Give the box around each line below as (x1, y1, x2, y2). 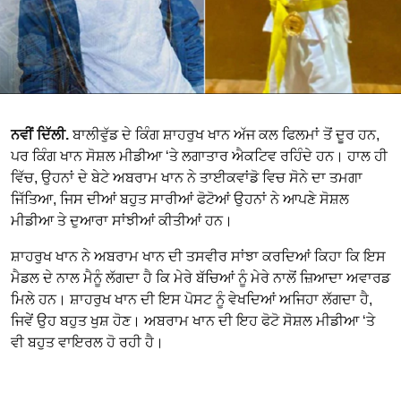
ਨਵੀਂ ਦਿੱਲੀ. (11, 126, 69, 142)
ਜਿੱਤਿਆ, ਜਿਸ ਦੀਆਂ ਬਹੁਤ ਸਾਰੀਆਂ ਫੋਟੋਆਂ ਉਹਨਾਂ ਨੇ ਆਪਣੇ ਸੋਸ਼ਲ (11, 191, 349, 207)
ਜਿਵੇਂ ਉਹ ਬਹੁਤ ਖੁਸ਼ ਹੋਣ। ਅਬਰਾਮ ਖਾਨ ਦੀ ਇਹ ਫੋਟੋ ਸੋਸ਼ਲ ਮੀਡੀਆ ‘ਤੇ (11, 312, 375, 328)
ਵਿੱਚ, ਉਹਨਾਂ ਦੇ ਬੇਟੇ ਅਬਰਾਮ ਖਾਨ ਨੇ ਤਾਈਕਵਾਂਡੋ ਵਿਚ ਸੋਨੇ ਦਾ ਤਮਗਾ (11, 169, 363, 185)
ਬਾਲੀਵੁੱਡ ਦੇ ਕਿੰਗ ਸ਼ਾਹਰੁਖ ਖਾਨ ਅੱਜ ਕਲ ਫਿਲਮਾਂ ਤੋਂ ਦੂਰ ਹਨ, (69, 126, 380, 142)
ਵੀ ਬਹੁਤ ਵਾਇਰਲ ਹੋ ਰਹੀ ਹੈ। (11, 334, 164, 350)
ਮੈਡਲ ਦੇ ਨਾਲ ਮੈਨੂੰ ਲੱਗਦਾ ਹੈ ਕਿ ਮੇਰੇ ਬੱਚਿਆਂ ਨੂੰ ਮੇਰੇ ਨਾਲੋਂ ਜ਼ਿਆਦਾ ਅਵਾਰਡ (11, 269, 390, 286)
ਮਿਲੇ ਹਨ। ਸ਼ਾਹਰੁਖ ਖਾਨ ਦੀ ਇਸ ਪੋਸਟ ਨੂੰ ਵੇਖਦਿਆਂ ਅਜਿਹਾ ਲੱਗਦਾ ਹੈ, (11, 291, 372, 307)
